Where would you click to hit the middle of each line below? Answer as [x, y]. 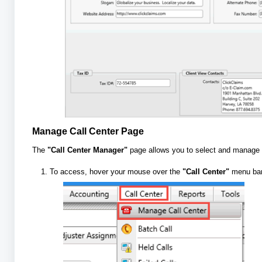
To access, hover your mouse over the [116, 172]
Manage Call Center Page [88, 132]
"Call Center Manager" [89, 150]
